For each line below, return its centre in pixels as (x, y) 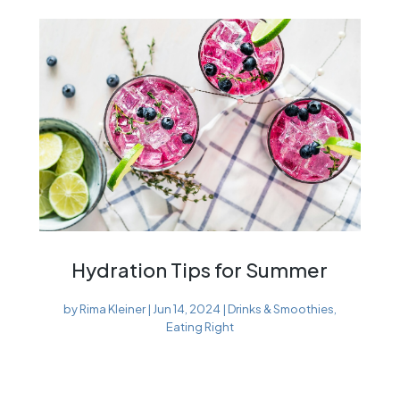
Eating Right (200, 326)
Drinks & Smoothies (280, 308)
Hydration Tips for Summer (200, 269)
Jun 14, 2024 (186, 308)
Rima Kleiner (112, 308)
